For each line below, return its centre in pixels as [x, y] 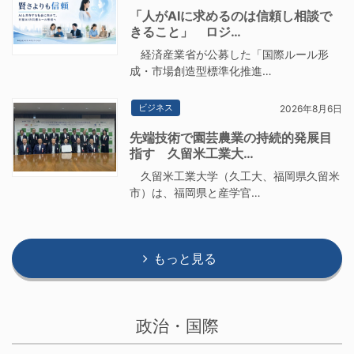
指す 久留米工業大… [192, 154]
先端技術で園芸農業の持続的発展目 [231, 138]
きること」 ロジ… [186, 31]
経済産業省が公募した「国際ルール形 [230, 54]
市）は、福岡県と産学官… [196, 193]
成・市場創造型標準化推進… [201, 70]
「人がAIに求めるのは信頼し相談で [231, 15]
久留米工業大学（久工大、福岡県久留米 [235, 176]
